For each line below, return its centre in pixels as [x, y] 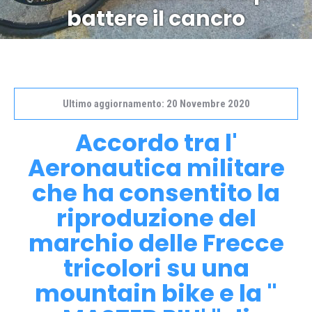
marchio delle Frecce [156, 243]
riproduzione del [156, 218]
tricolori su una [156, 268]
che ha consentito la [156, 193]
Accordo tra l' [156, 143]
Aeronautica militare [156, 168]
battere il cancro [156, 19]
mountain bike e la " [156, 293]
